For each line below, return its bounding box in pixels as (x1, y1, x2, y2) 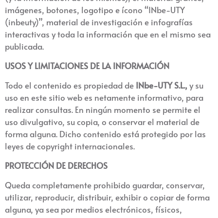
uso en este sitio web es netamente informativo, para (5, 91, 203, 103)
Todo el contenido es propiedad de (5, 79, 136, 91)
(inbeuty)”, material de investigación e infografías (5, 16, 193, 28)
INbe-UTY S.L (136, 79, 183, 91)
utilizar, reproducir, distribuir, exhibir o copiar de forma (5, 191, 210, 203)
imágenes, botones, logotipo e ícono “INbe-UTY (5, 4, 185, 16)
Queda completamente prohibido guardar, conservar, (5, 179, 205, 191)
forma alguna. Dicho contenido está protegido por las (5, 128, 206, 140)
